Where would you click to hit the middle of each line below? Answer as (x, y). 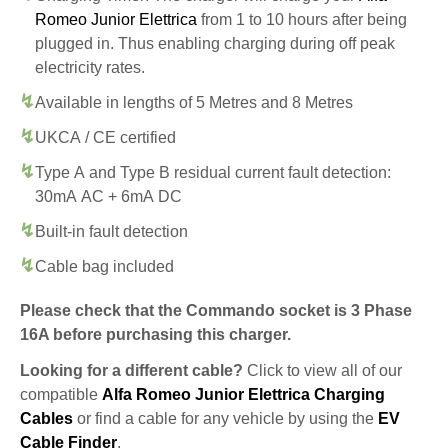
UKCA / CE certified (105, 137)
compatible (61, 394)
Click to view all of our (322, 370)
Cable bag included (104, 266)
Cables (46, 418)
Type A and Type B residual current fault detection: (213, 172)
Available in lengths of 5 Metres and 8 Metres (194, 102)
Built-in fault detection (111, 231)
